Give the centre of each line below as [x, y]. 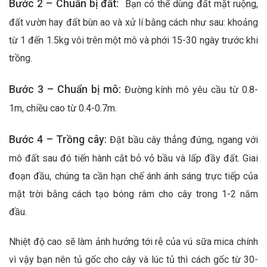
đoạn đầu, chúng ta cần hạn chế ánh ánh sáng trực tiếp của [133, 176]
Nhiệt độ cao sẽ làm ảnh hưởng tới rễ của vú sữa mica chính [133, 242]
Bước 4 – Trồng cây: [60, 139]
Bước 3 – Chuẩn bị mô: [67, 89]
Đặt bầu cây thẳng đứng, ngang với [184, 139]
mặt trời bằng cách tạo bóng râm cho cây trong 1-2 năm [133, 194]
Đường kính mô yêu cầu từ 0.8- [191, 89]
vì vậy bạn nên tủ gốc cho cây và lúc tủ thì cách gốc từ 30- [133, 260]
